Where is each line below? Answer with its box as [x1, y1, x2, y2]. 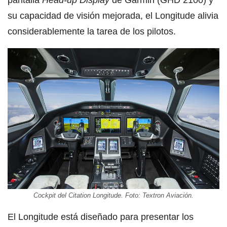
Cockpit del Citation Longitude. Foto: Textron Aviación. [33, 192, 194, 200]
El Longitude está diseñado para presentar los [8, 212, 194, 222]
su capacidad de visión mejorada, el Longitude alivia [8, 10, 218, 21]
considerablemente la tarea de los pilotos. [8, 26, 176, 36]
